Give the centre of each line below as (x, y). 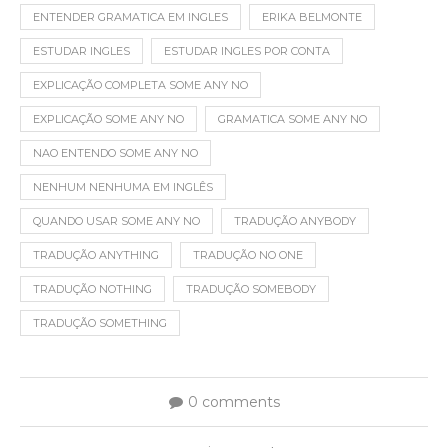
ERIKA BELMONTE (312, 16)
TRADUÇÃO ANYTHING (96, 254)
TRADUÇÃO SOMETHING (100, 322)
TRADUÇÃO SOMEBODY (251, 288)
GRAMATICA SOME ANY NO (292, 118)
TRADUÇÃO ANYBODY (295, 220)
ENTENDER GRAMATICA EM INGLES (130, 16)
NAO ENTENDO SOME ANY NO (115, 152)
